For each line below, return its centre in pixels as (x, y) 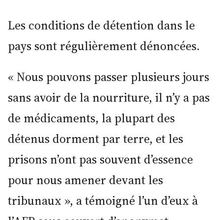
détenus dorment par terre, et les (96, 138)
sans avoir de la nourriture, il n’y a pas (109, 97)
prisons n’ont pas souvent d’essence (100, 159)
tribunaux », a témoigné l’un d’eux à (103, 200)
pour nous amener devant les (85, 180)
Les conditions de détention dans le (101, 25)
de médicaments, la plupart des (91, 118)
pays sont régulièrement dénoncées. (104, 46)
